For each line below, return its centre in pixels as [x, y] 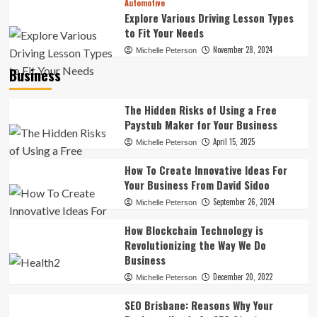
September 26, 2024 [243, 202]
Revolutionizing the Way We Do [195, 245]
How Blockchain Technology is [194, 230]
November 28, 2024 [242, 50]
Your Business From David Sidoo [197, 185]
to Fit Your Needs [164, 33]
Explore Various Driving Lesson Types [209, 18]
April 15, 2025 [234, 142]
